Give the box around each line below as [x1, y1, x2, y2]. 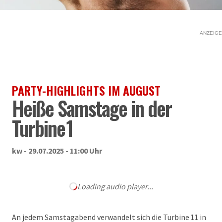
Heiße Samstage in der [12, 93, 171, 123]
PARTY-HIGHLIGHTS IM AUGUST [12, 81, 161, 99]
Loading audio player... [77, 181, 153, 191]
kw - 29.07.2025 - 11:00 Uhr [12, 146, 102, 156]
